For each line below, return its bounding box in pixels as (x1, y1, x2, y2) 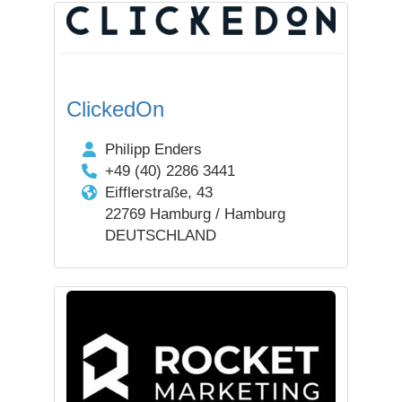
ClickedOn (66, 97, 164, 121)
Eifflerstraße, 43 (104, 184, 213, 201)
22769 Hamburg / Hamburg (104, 205, 285, 223)
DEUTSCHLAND (104, 227, 216, 244)
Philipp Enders (104, 141, 202, 158)
